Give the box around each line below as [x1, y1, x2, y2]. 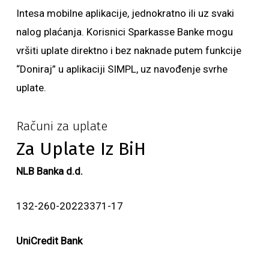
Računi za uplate [16, 119, 107, 134]
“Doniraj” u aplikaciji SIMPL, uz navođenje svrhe [16, 63, 228, 75]
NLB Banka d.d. [16, 165, 83, 177]
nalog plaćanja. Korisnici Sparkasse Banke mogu [16, 26, 233, 38]
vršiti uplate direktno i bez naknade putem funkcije [16, 44, 241, 56]
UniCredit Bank [16, 235, 82, 247]
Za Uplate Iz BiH [16, 138, 146, 160]
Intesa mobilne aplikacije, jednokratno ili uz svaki [16, 7, 234, 19]
